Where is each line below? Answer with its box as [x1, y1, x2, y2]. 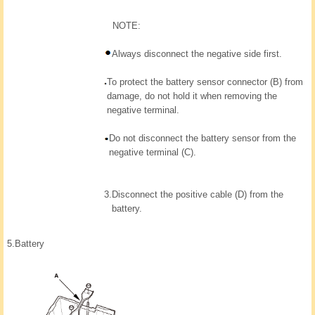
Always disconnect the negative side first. [112, 49, 282, 60]
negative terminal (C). [109, 147, 196, 158]
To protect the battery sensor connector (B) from [107, 77, 303, 88]
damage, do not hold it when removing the [107, 91, 277, 102]
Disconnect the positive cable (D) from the [112, 189, 283, 200]
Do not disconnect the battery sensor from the [109, 133, 296, 144]
